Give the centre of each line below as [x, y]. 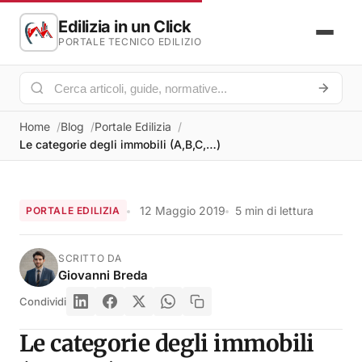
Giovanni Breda [103, 275]
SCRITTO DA [90, 258]
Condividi [43, 301]
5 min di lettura [274, 210]
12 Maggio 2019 [182, 210]
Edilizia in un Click [125, 27]
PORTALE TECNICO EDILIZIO [130, 42]
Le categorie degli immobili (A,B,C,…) [120, 144]
